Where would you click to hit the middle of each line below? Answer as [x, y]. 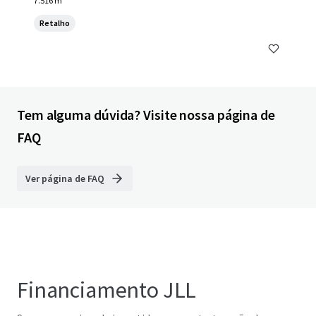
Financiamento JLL [107, 290]
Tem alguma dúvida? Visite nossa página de [146, 115]
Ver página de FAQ [65, 178]
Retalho [55, 23]
